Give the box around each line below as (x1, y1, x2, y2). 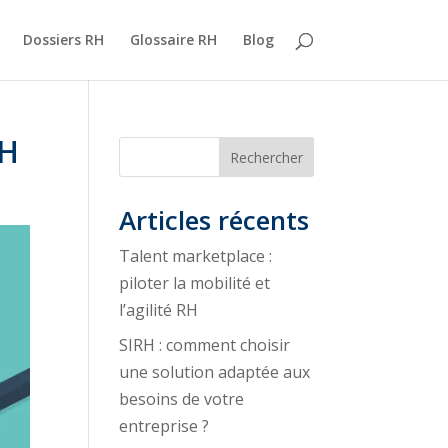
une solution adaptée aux (119, 361, 311, 383)
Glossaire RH (129, 30, 217, 49)
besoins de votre (119, 388, 245, 410)
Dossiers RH (22, 30, 104, 49)
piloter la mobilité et (119, 272, 271, 294)
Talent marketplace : (119, 245, 273, 267)
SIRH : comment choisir (119, 334, 291, 356)
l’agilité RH (119, 299, 199, 321)
